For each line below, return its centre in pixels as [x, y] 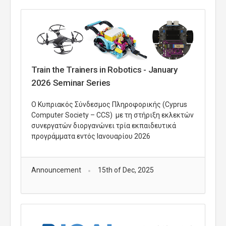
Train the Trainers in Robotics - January [104, 70]
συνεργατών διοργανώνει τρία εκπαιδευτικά [104, 126]
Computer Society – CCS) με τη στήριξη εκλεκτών [112, 115]
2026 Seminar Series [71, 83]
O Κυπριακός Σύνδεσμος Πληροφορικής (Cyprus [109, 105]
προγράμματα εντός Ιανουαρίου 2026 [91, 136]
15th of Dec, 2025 [126, 170]
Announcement [56, 170]
